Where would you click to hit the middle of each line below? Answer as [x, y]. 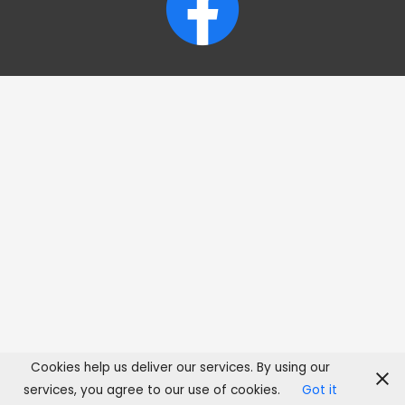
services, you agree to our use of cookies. [151, 390]
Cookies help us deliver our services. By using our [180, 367]
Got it [319, 390]
